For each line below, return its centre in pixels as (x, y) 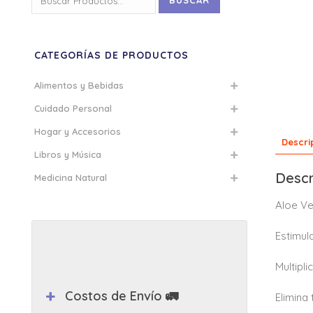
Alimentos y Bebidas (79, 85)
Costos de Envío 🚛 (122, 296)
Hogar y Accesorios (78, 131)
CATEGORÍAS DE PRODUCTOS (111, 55)
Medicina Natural (71, 177)
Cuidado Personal (73, 108)
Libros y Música (68, 154)
